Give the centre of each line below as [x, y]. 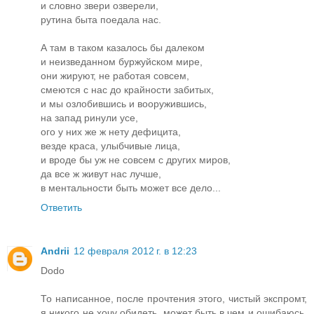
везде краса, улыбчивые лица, [110, 146]
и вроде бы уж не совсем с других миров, [136, 160]
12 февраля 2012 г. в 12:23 [135, 251]
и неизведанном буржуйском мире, [122, 62]
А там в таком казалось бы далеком [123, 48]
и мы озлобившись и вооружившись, [124, 104]
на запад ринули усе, [89, 118]
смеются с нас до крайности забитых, [127, 90]
